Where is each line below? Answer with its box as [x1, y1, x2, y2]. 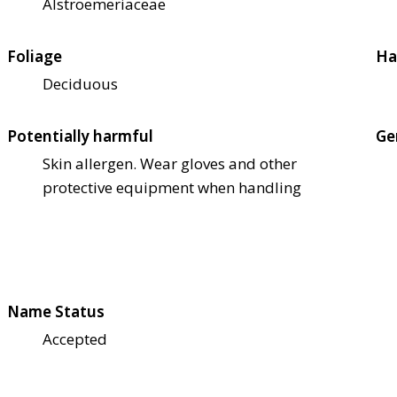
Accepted [43, 329, 107, 350]
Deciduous [43, 74, 118, 95]
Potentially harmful [7, 126, 153, 147]
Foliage [7, 46, 62, 67]
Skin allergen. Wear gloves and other [43, 153, 297, 175]
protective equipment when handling [43, 177, 301, 198]
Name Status [7, 301, 105, 323]
